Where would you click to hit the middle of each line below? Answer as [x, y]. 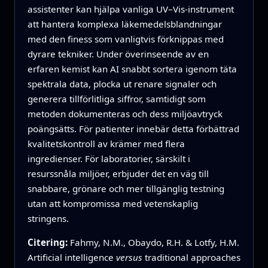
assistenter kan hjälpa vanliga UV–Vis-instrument [130, 9]
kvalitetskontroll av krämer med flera [106, 143]
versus [129, 257]
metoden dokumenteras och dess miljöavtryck [125, 113]
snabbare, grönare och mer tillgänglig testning [126, 188]
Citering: [48, 242]
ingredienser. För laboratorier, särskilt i [109, 158]
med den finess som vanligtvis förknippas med [125, 39]
